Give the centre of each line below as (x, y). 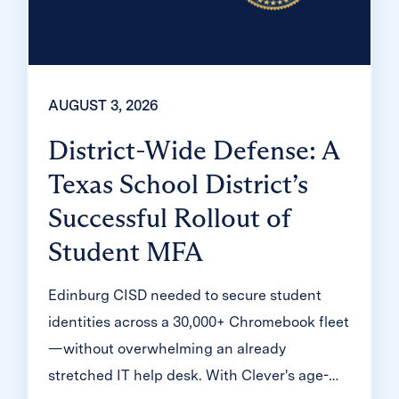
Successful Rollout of (169, 217)
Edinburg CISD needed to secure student (184, 295)
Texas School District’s (178, 183)
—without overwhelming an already (167, 348)
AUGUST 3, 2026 (103, 105)
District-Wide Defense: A (193, 150)
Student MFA (125, 251)
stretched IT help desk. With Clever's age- (188, 375)
